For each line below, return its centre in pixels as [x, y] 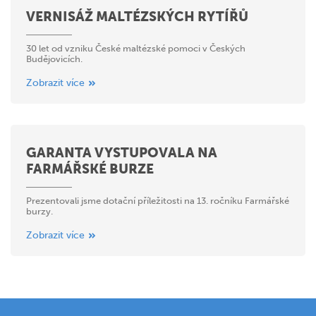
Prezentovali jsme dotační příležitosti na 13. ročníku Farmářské [158, 200]
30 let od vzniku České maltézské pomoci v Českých [136, 48]
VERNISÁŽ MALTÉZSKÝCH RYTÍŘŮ [137, 16]
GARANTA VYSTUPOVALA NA [122, 152]
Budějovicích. [54, 59]
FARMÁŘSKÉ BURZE [90, 169]
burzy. [39, 211]
